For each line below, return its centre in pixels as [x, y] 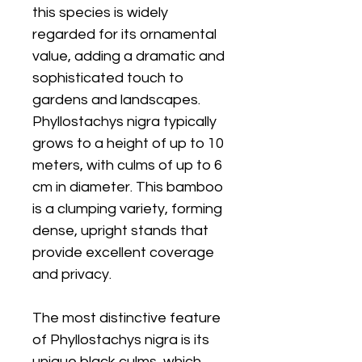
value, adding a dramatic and [128, 56]
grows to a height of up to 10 [128, 143]
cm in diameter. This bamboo [128, 187]
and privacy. [72, 274]
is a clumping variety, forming [127, 209]
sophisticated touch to [108, 78]
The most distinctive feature [126, 318]
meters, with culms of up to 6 [127, 165]
